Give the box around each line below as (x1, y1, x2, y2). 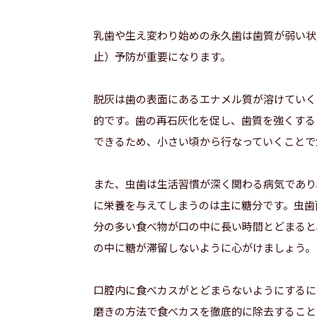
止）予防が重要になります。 (93, 49, 231, 64)
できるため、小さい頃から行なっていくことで (93, 134, 316, 149)
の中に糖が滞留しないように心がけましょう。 (93, 240, 316, 255)
